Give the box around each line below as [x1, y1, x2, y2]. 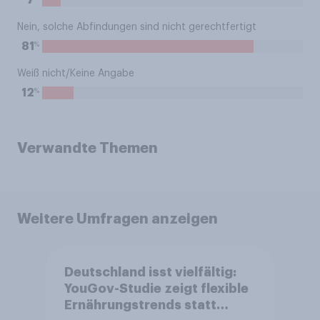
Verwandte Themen [17, 141, 158, 155]
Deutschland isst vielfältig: [64, 265, 236, 279]
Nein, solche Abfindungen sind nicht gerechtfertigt [17, 22, 256, 32]
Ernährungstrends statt [64, 298, 216, 311]
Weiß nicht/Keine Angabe [17, 69, 134, 79]
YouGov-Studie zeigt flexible [64, 281, 249, 295]
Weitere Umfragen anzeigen [17, 211, 218, 226]
